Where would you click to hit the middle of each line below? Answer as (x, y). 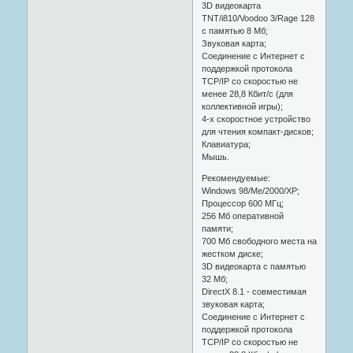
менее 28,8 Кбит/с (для (247, 93)
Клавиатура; (226, 144)
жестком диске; (232, 253)
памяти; (217, 228)
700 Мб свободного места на (259, 241)
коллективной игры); (242, 106)
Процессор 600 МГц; (242, 203)
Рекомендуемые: (236, 178)
